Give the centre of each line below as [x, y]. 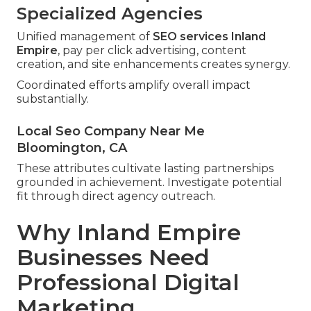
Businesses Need [113, 258]
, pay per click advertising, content [152, 51]
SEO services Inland [209, 37]
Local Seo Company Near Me [111, 132]
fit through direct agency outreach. [116, 196]
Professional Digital [128, 283]
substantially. [53, 99]
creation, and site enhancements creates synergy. [153, 65]
